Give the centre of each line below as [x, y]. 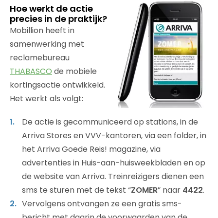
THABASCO [31, 71]
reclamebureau [40, 57]
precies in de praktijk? [58, 18]
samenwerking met [47, 44]
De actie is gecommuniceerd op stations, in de [110, 122]
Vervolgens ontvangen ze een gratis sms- [102, 203]
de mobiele [74, 71]
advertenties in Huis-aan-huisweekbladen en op [114, 163]
